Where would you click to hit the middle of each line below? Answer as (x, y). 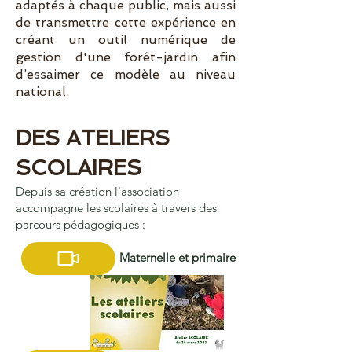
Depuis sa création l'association (97, 191)
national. (42, 92)
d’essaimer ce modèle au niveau (126, 74)
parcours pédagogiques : (81, 224)
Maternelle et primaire (178, 257)
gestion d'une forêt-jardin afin (126, 57)
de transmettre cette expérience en (126, 22)
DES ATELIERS (93, 138)
